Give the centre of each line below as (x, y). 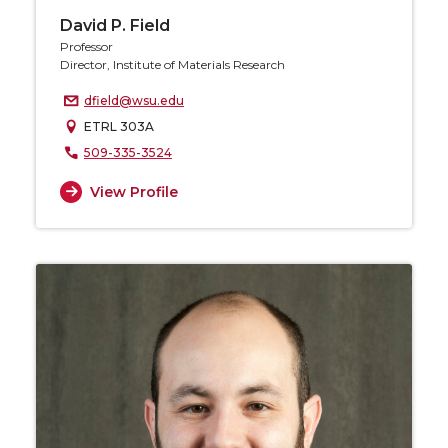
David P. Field (115, 26)
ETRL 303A (119, 127)
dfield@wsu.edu (134, 101)
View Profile (133, 191)
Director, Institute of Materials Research (172, 65)
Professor (86, 47)
